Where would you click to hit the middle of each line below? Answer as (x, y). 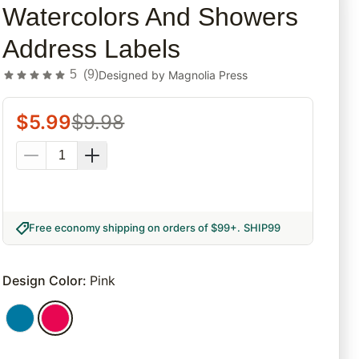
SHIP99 (262, 228)
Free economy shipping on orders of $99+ (133, 228)
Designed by (134, 75)
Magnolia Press (208, 75)
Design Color (43, 281)
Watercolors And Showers (151, 17)
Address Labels (92, 49)
